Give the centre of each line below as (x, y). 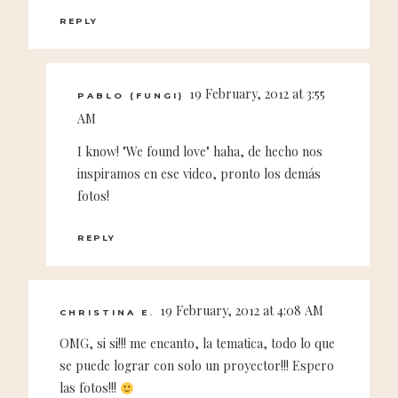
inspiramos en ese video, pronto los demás (199, 173)
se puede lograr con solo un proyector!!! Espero (197, 366)
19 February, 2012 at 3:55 (257, 93)
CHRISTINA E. (107, 313)
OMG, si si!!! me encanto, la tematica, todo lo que (197, 344)
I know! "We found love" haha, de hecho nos (200, 151)
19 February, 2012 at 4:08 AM (242, 311)
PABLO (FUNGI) (131, 95)
